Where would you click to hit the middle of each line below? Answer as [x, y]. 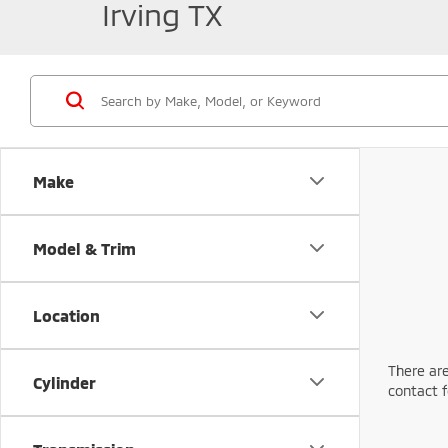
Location [66, 315]
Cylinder [64, 382]
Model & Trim [84, 248]
